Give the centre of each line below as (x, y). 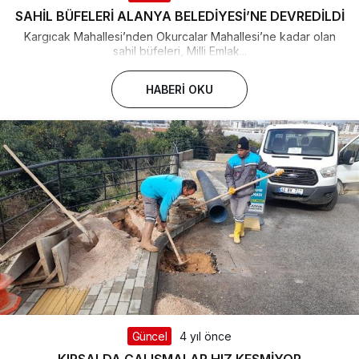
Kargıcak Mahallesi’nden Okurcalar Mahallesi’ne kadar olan (179, 36)
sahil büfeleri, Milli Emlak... (179, 50)
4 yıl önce (206, 337)
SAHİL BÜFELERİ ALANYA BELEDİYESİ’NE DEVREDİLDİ (179, 16)
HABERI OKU (179, 89)
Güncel (149, 337)
